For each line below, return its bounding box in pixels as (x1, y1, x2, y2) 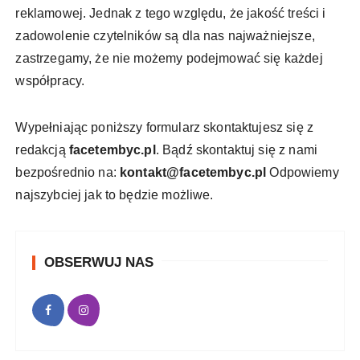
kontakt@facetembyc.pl (120, 166, 267, 179)
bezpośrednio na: (15, 166, 121, 179)
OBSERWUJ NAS (44, 255, 154, 270)
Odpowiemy (266, 166, 339, 179)
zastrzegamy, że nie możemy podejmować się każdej (15, 51, 323, 65)
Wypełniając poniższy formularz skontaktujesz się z (15, 121, 313, 134)
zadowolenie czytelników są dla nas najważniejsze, (15, 29, 315, 43)
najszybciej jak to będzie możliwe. (15, 188, 214, 202)
